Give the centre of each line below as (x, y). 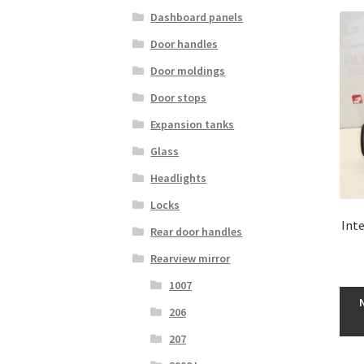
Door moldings (188, 70)
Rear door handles (197, 231)
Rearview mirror (191, 258)
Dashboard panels (197, 17)
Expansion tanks (193, 124)
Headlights (179, 178)
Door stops (179, 97)
